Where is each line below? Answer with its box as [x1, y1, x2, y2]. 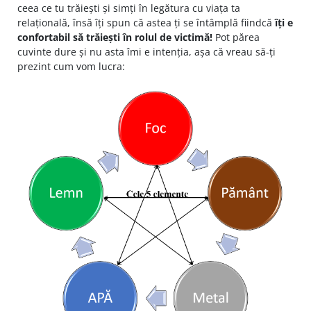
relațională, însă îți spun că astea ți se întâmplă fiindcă [17, 15, 275, 29]
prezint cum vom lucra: [17, 59, 125, 73]
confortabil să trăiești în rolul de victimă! [17, 30, 212, 44]
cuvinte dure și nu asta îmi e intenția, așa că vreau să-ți [17, 44, 276, 58]
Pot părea [212, 30, 260, 44]
